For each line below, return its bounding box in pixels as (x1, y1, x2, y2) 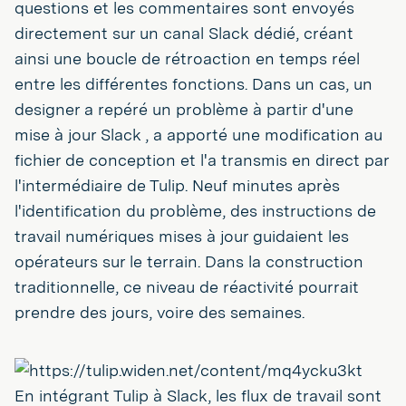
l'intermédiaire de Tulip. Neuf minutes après (14, 175, 340, 195)
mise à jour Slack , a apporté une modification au (14, 124, 382, 144)
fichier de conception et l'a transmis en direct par (14, 150, 389, 169)
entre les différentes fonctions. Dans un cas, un (14, 73, 372, 93)
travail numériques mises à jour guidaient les (14, 226, 349, 246)
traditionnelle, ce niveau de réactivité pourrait (14, 276, 359, 296)
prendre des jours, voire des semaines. (14, 302, 304, 322)
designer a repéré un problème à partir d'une (14, 99, 353, 119)
